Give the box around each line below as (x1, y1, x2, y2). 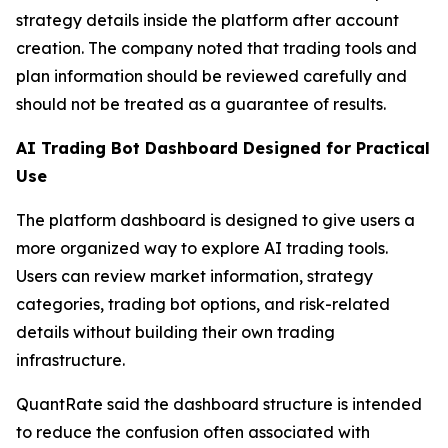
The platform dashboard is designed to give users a (16, 210, 415, 231)
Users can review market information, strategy (16, 266, 373, 287)
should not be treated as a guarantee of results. (16, 94, 386, 115)
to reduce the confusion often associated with (16, 422, 370, 443)
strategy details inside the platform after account (16, 10, 399, 31)
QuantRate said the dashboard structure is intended (16, 394, 422, 415)
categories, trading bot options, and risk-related (16, 294, 390, 315)
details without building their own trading (16, 322, 335, 343)
